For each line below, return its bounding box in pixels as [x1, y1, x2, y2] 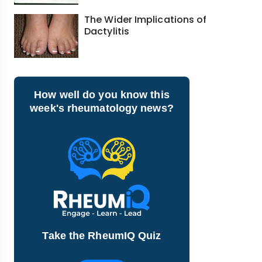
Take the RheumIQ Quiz [42, 229, 161, 242]
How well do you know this [34, 88, 170, 101]
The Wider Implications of [84, 12, 207, 26]
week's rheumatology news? [30, 102, 174, 114]
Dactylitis [84, 24, 129, 38]
